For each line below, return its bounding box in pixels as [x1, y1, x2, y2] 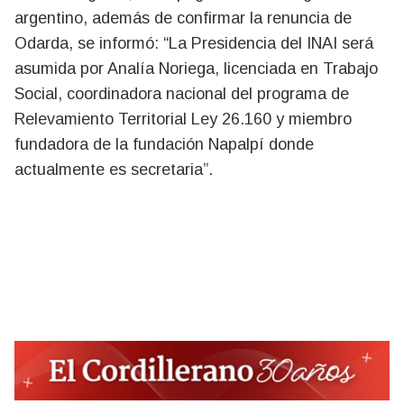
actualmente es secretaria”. [14, 161, 213, 179]
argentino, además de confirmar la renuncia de [14, 9, 352, 27]
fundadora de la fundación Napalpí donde [14, 135, 314, 153]
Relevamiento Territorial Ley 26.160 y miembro [14, 110, 352, 128]
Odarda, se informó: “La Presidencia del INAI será [14, 34, 373, 52]
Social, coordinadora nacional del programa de [14, 85, 349, 103]
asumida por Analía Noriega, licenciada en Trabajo [14, 60, 378, 78]
